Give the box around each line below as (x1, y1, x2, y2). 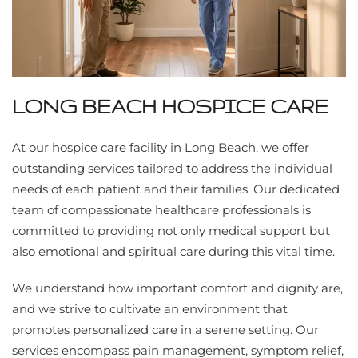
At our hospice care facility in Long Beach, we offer (12, 140, 309, 156)
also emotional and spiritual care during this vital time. (12, 244, 335, 260)
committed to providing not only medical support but (12, 223, 330, 239)
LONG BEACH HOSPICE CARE (12, 96, 328, 118)
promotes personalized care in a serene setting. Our (12, 322, 319, 338)
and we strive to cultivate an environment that (12, 301, 288, 317)
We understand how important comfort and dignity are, (12, 280, 343, 296)
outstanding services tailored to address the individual (12, 161, 332, 177)
